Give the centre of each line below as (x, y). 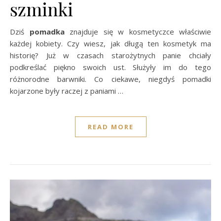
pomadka (47, 31)
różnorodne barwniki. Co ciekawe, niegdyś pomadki (110, 79)
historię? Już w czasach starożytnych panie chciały (110, 55)
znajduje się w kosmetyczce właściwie (138, 31)
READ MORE (110, 127)
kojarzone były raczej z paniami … (67, 91)
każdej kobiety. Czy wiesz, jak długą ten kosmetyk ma (110, 43)
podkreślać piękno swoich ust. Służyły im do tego (110, 67)
